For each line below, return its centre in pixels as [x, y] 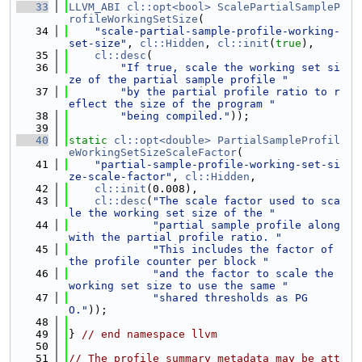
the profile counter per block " [169, 261]
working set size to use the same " [179, 286]
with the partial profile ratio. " [175, 237]
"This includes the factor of [243, 249]
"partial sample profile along [246, 225]
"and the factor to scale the [243, 274]
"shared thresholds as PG [230, 298]
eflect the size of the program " [172, 104]
